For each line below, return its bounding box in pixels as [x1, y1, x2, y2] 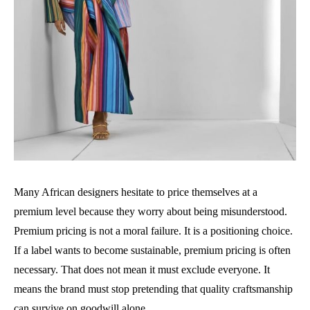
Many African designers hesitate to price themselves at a [14, 186, 257, 199]
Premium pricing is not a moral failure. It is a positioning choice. [14, 225, 293, 237]
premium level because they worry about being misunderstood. [14, 206, 287, 218]
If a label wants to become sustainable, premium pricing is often [14, 244, 291, 257]
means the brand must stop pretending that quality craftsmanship [14, 283, 293, 295]
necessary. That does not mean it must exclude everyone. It [14, 264, 270, 276]
